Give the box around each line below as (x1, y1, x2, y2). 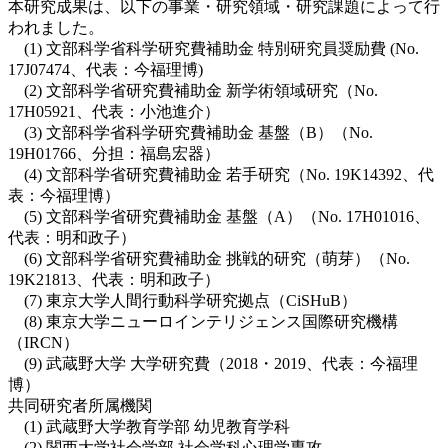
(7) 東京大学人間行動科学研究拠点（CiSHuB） (8, 291, 357, 309)
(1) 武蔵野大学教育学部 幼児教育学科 (8, 417, 290, 435)
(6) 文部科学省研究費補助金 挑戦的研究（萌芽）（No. (8, 249, 410, 267)
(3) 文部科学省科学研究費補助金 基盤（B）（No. (8, 123, 373, 141)
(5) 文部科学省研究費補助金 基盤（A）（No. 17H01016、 (8, 207, 430, 225)
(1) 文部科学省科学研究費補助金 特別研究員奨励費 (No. (8, 39, 419, 57)
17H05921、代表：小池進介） (8, 102, 220, 120)
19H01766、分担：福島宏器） (8, 144, 220, 162)
